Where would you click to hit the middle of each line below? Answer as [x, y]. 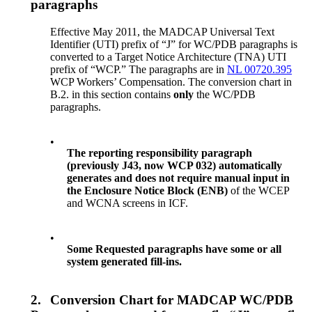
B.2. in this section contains [112, 94]
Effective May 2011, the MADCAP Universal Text [163, 31]
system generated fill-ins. [125, 261]
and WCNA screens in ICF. [128, 203]
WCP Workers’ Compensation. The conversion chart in [171, 81]
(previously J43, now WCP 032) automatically [175, 165]
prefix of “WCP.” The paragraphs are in [139, 69]
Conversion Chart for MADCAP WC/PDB [172, 299]
